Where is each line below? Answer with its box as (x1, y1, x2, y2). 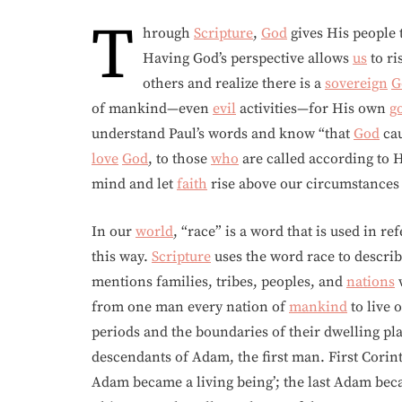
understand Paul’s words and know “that (92, 125, 354, 143)
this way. (92, 248, 152, 266)
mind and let (92, 175, 177, 193)
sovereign (325, 74, 388, 92)
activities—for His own (236, 100, 389, 118)
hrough (143, 24, 194, 42)
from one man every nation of (92, 298, 289, 316)
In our (92, 223, 135, 240)
